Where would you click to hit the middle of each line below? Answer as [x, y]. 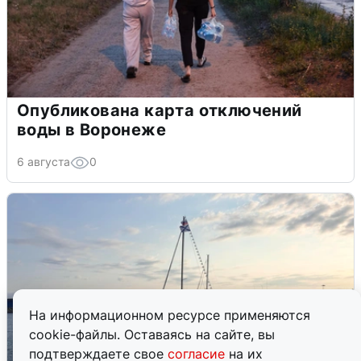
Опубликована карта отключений [160, 110]
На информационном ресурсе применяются [170, 315]
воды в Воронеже [91, 129]
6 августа [44, 161]
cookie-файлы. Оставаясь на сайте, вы [152, 334]
